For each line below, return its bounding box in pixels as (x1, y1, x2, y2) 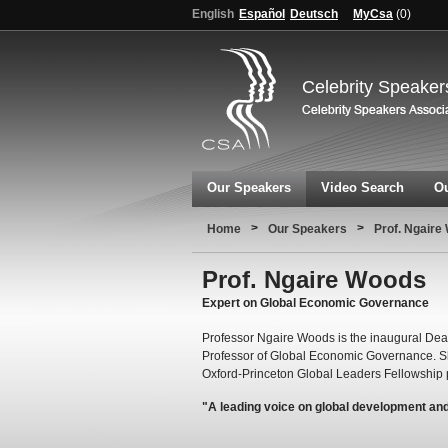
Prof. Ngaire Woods (202, 266, 426, 293)
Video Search (321, 180, 404, 195)
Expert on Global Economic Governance (202, 296, 429, 310)
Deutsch (290, 7, 338, 21)
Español (239, 7, 285, 21)
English (192, 7, 234, 21)
